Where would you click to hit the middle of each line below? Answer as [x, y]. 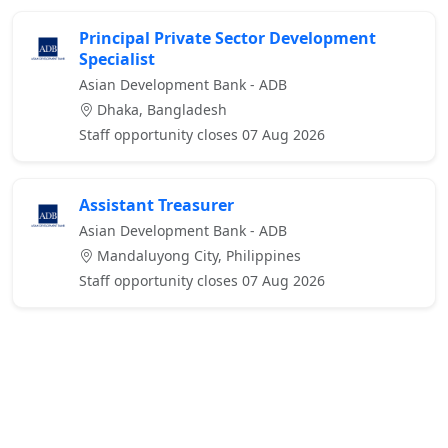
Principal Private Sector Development [227, 38]
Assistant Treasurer [156, 205]
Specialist [117, 59]
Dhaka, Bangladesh [160, 110]
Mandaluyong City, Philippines [197, 256]
